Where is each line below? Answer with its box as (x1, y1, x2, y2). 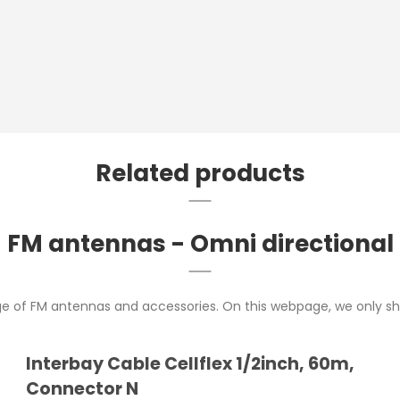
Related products (95, 156, 305, 190)
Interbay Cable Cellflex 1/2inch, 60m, (26, 352, 355, 377)
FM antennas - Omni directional (6, 227, 394, 261)
